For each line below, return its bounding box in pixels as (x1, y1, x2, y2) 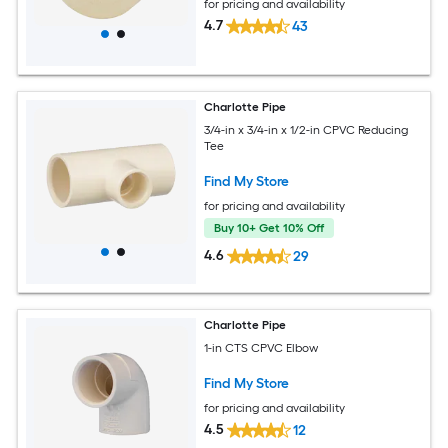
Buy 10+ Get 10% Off (214, 220, 325, 235)
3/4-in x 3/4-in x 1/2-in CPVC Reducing (204, 122, 409, 137)
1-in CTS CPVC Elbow (204, 340, 319, 355)
